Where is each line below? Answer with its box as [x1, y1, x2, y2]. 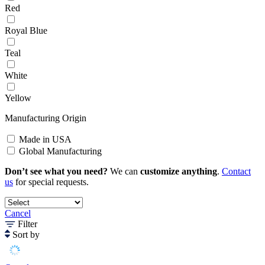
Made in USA [19, 134, 72, 145]
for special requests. [13, 177, 89, 188]
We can [108, 166, 140, 177]
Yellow [5, 93, 31, 104]
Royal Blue [5, 25, 47, 36]
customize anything [140, 166, 217, 177]
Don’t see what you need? [5, 166, 108, 177]
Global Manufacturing [19, 146, 102, 157]
